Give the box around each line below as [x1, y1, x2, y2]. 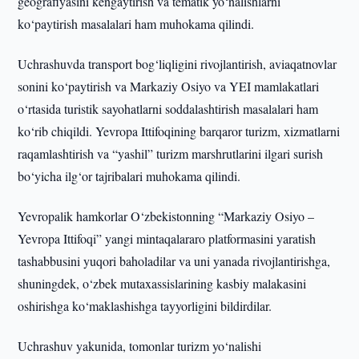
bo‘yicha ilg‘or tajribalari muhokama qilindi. [18, 167, 241, 184]
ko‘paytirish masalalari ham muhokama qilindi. [18, 15, 255, 32]
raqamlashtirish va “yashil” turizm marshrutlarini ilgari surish [18, 145, 324, 162]
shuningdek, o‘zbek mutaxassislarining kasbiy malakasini [18, 275, 307, 292]
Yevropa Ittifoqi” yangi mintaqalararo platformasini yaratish [18, 230, 317, 247]
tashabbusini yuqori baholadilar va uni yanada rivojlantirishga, [18, 252, 331, 269]
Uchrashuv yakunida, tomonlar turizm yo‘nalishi [18, 337, 262, 354]
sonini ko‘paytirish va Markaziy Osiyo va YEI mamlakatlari [18, 78, 320, 95]
